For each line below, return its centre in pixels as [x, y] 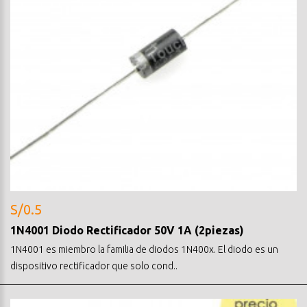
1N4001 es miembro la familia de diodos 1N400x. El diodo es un [144, 249]
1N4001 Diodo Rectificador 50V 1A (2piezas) [127, 230]
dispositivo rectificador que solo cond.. [94, 266]
